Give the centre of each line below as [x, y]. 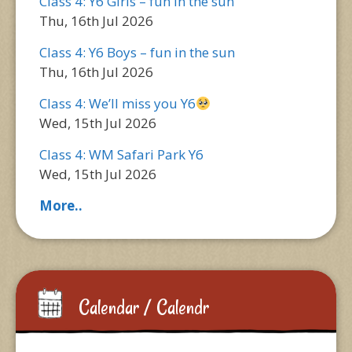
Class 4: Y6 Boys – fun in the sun [137, 52]
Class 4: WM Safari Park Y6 [121, 154]
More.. [61, 205]
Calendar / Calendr [144, 307]
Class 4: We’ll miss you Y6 [117, 103]
